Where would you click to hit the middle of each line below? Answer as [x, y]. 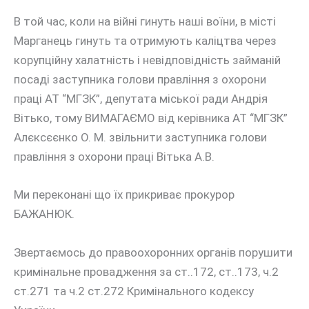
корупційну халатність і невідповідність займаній [147, 60]
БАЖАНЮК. [44, 214]
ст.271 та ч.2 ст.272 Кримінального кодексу [134, 291]
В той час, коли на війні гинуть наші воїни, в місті [145, 22]
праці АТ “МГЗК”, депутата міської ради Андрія [141, 99]
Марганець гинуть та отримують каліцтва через [145, 41]
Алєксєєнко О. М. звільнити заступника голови [140, 138]
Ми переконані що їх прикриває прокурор [124, 195]
